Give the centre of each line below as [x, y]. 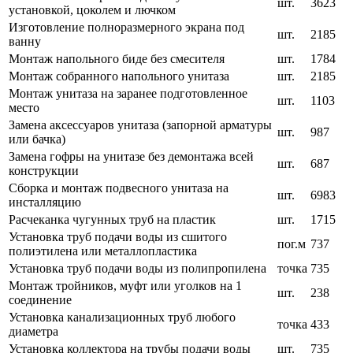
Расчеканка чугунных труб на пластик [112, 220]
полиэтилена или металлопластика [103, 251]
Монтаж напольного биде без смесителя [117, 59]
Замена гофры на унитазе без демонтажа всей [131, 157]
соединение [40, 300]
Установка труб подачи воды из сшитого [118, 237]
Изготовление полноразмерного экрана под [126, 28]
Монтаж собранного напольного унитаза [119, 76]
